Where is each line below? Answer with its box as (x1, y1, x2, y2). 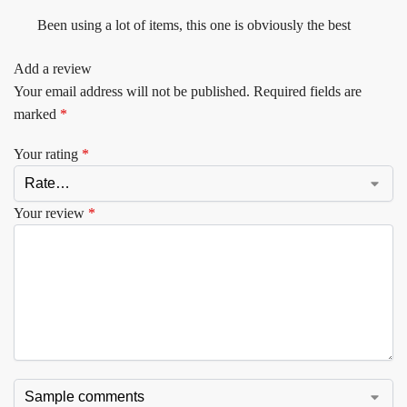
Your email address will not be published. (14, 83, 250, 99)
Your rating (14, 146, 82, 163)
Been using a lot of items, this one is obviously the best (37, 17, 351, 34)
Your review (14, 205, 88, 222)
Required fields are (253, 83, 362, 99)
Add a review (14, 60, 92, 76)
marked (14, 105, 60, 122)
